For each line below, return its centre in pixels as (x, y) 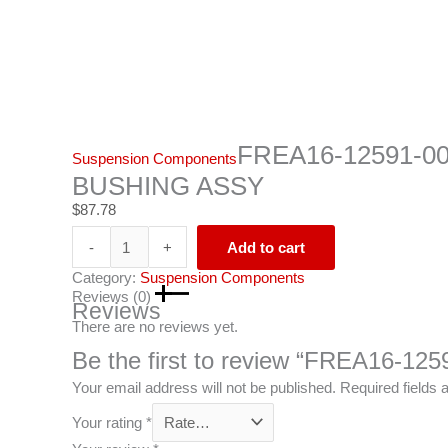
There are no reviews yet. (155, 326)
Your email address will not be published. (204, 388)
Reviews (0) (113, 296)
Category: (106, 277)
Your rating (109, 422)
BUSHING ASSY (168, 186)
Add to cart (266, 247)
